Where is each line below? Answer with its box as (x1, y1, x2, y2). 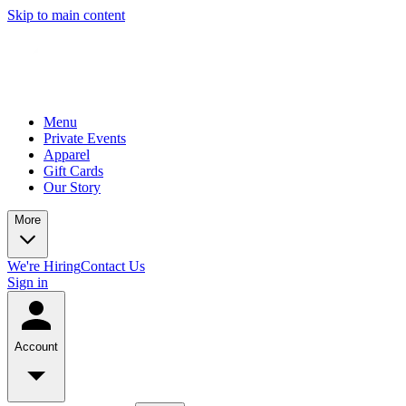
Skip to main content (7, 7, 125, 23)
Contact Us (81, 258, 145, 274)
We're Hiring (7, 258, 81, 274)
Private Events (43, 130, 126, 146)
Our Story (43, 179, 101, 195)
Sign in (7, 275, 48, 290)
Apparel (43, 147, 90, 162)
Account (14, 340, 58, 353)
